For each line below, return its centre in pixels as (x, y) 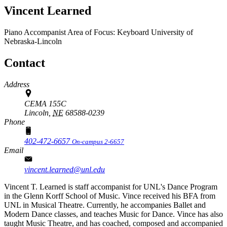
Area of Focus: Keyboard (108, 32)
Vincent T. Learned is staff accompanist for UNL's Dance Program (111, 186)
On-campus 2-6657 (98, 141)
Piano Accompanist (36, 32)
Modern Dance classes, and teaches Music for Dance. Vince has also (113, 214)
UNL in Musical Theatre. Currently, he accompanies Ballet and (105, 205)
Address (17, 84)
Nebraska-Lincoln (33, 41)
